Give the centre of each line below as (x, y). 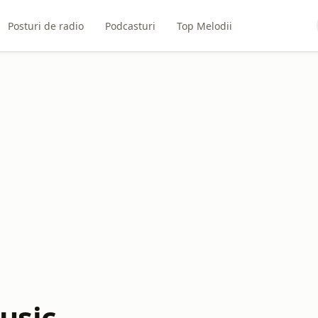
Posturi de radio (45, 26)
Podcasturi (130, 26)
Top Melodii (204, 26)
